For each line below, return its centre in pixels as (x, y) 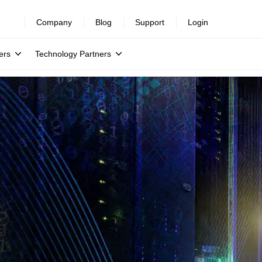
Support (150, 22)
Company (54, 22)
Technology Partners (73, 54)
